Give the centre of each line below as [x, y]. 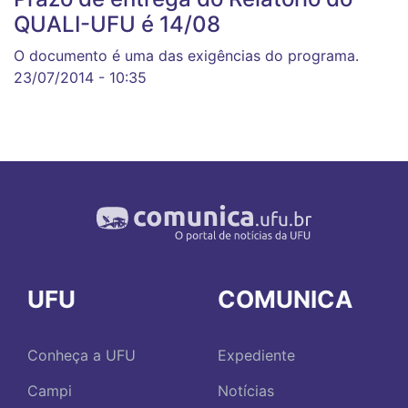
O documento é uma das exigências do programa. [186, 56]
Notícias [246, 391]
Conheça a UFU [82, 356]
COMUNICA [285, 300]
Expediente [256, 356]
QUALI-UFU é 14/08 [117, 25]
